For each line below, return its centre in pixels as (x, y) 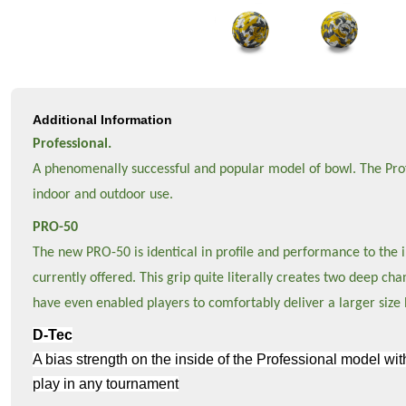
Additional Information (102, 120)
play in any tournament (106, 384)
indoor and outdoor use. (103, 195)
